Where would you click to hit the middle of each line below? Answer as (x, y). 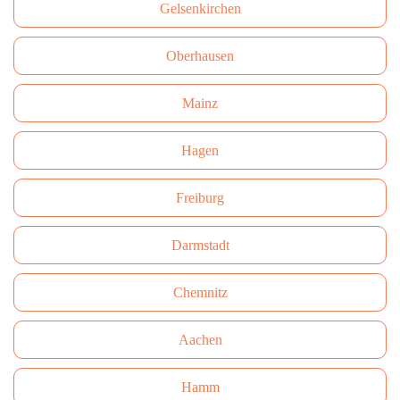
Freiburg (200, 198)
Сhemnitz (200, 292)
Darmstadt (200, 245)
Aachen (200, 340)
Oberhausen (200, 56)
